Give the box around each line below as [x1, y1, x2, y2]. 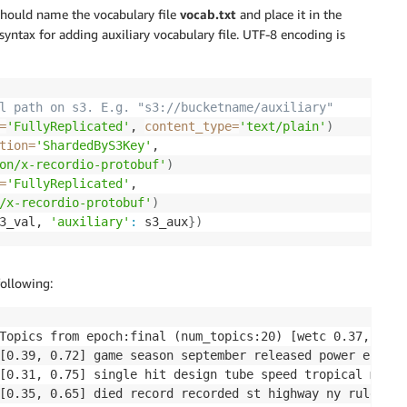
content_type [144, 118, 232, 134]
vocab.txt [176, 5, 236, 22]
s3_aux [137, 213, 188, 229]
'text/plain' [239, 118, 326, 134]
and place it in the [236, 5, 342, 22]
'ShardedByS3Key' [35, 137, 152, 153]
